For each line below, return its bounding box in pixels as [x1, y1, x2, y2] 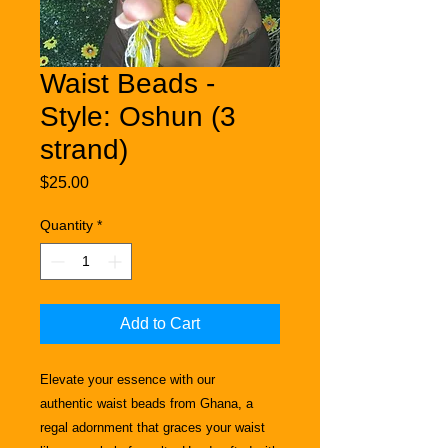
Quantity [40, 216, 93, 233]
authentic [40, 395, 93, 411]
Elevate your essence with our [40, 371, 215, 387]
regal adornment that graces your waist [40, 419, 265, 435]
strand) [40, 133, 128, 165]
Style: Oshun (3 [40, 100, 236, 132]
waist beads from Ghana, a [97, 395, 253, 411]
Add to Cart [120, 314, 200, 332]
